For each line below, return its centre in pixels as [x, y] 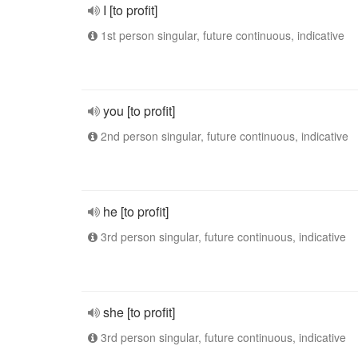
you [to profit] [139, 111]
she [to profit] [139, 312]
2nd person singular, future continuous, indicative [223, 136]
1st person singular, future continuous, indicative [221, 35]
